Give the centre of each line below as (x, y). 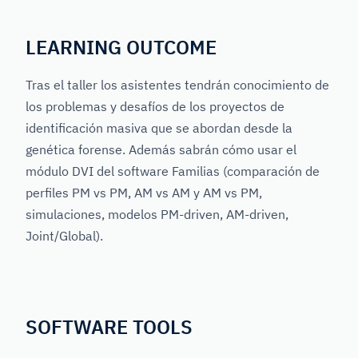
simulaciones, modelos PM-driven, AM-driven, (157, 215)
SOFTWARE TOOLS (109, 326)
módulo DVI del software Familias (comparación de (173, 171)
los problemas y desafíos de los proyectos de (155, 107)
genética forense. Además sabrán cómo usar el (161, 150)
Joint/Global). (68, 236)
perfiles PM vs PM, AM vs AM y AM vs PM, (144, 193)
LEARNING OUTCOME (121, 48)
